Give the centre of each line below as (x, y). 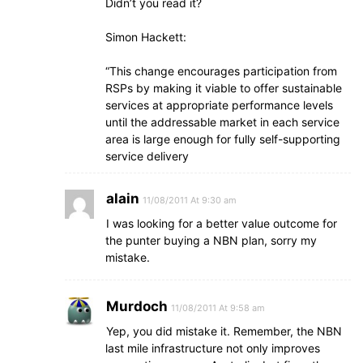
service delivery (147, 156)
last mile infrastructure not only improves (213, 348)
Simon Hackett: (146, 37)
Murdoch (137, 306)
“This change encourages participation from (221, 71)
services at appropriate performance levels (219, 105)
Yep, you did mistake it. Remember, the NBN (224, 331)
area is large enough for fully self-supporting (223, 139)
